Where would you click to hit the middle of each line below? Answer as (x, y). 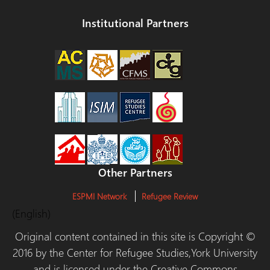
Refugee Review (170, 196)
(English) (31, 213)
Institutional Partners (135, 23)
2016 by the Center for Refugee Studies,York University (135, 252)
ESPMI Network (99, 196)
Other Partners (135, 172)
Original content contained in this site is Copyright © (135, 236)
